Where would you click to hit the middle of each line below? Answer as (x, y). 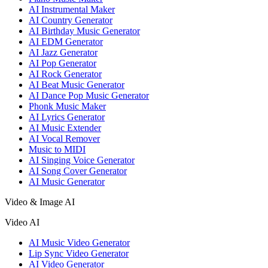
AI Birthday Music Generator (84, 31)
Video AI (22, 222)
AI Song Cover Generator (78, 170)
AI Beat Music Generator (77, 84)
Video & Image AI (40, 202)
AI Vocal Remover (64, 138)
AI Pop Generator (63, 63)
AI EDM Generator (66, 41)
